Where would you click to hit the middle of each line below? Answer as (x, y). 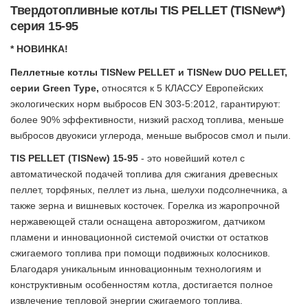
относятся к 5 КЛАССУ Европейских (181, 88)
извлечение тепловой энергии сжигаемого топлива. (126, 301)
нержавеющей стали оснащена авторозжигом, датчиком (138, 222)
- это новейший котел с (191, 158)
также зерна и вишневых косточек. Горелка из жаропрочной (145, 206)
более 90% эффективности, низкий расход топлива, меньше (147, 119)
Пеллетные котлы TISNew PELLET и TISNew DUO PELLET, (149, 72)
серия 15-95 (44, 26)
